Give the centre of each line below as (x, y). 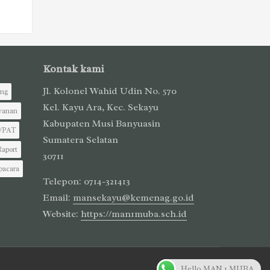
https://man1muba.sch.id (134, 214)
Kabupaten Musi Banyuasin (102, 123)
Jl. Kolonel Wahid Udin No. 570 (110, 91)
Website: (62, 214)
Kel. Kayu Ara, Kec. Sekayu (101, 107)
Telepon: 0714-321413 (86, 181)
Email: (58, 197)
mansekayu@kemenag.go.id (133, 197)
